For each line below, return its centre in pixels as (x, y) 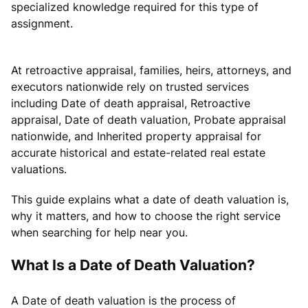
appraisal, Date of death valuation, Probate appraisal (148, 119)
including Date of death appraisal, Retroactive (131, 103)
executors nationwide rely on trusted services (130, 86)
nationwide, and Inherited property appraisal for (136, 136)
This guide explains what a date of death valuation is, (150, 199)
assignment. (42, 23)
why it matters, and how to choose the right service (146, 216)
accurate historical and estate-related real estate (138, 152)
